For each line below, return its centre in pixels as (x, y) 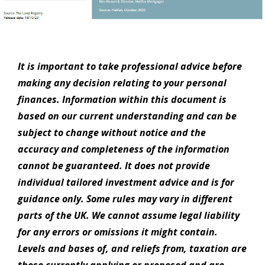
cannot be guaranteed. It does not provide (114, 166)
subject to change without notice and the (112, 133)
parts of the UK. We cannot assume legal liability (129, 216)
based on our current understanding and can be (127, 116)
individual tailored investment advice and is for (126, 182)
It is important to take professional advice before (130, 67)
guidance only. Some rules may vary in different (125, 199)
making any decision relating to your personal (122, 83)
